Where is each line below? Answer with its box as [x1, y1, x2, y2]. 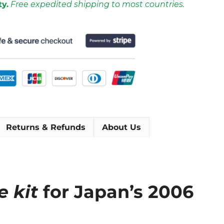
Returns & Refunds [6, 122, 85, 132]
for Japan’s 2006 [38, 180, 193, 202]
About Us [102, 122, 141, 132]
